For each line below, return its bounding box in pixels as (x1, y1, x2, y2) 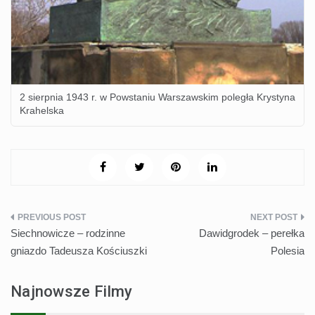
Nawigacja (10, 212, 98, 234)
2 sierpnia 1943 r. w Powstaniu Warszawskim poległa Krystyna (20, 91, 295, 103)
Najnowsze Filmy (11, 283, 133, 301)
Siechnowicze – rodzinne (11, 227, 125, 240)
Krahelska (20, 105, 64, 117)
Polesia (271, 245, 304, 257)
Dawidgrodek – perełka (199, 227, 304, 240)
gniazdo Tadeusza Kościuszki (11, 245, 147, 257)
